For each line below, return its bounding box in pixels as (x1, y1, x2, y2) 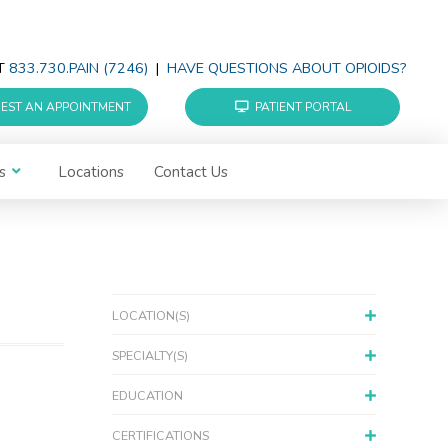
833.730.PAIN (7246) (9, 59, 148, 79)
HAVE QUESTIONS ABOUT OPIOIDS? (167, 59, 406, 79)
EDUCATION (112, 387, 183, 405)
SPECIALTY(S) (112, 347, 188, 365)
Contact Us (154, 161, 229, 182)
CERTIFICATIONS (112, 427, 209, 445)
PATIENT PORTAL (254, 99, 351, 116)
